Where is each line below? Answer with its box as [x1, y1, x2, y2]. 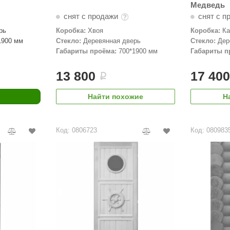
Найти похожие [88, 92, 144, 101]
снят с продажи [62, 11, 121, 21]
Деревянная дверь [83, 36, 141, 45]
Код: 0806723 [56, 126, 98, 134]
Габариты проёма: [56, 47, 117, 55]
